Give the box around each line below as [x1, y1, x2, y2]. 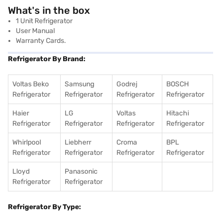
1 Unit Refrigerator [16, 17, 73, 25]
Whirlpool [12, 138, 41, 147]
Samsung [65, 80, 94, 88]
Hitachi [166, 109, 189, 117]
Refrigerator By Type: [8, 203, 81, 211]
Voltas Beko [12, 80, 49, 88]
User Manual [16, 27, 55, 35]
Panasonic [65, 167, 98, 176]
